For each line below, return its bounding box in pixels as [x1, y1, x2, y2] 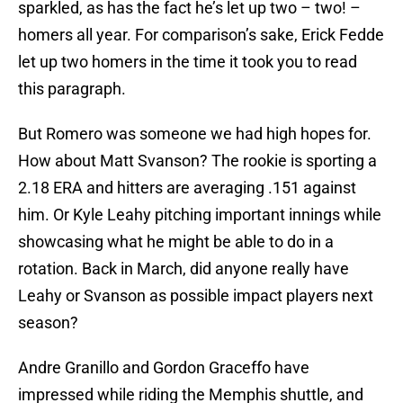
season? [18, 313, 78, 333]
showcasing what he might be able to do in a [18, 232, 334, 252]
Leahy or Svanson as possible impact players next [18, 286, 373, 306]
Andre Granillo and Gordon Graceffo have [18, 358, 309, 378]
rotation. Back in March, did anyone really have [18, 259, 349, 279]
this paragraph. [18, 79, 126, 99]
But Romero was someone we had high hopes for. [18, 124, 372, 144]
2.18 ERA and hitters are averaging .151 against [18, 178, 356, 198]
